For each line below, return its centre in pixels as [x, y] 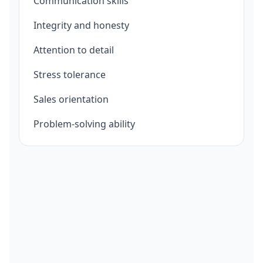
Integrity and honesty [81, 25]
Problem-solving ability [84, 124]
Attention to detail [74, 50]
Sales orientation [71, 99]
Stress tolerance [70, 75]
